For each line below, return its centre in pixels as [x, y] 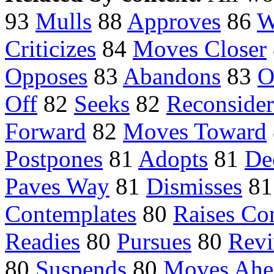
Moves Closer [200, 49]
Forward [46, 131]
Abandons [172, 76]
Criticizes [50, 49]
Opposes [46, 76]
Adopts [173, 159]
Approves [174, 21]
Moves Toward [195, 131]
